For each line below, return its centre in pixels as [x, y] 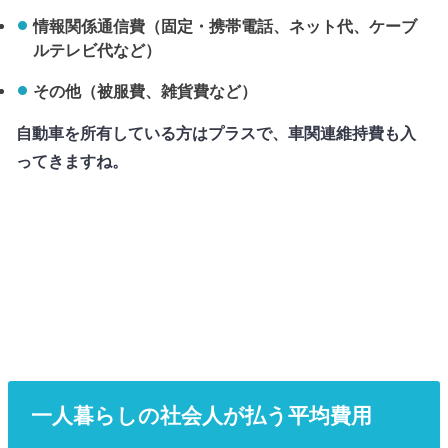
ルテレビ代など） [96, 50]
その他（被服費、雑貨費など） [144, 90]
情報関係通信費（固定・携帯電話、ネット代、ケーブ [224, 26]
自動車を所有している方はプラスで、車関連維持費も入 [216, 133]
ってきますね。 [72, 161]
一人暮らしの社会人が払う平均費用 [201, 416]
